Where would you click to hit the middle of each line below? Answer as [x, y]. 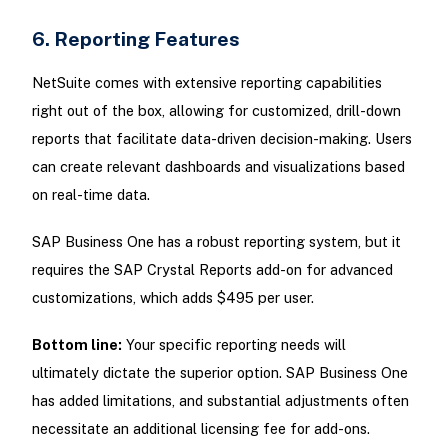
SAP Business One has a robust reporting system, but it [216, 241]
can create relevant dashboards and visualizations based [218, 166]
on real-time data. [90, 194]
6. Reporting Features [135, 38]
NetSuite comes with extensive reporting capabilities [206, 82]
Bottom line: [76, 345]
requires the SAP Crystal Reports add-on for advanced [212, 269]
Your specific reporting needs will [233, 345]
